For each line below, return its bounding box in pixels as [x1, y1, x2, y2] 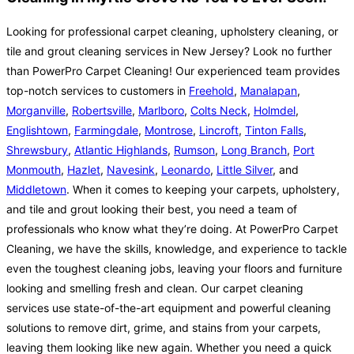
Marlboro [138, 104, 184, 118]
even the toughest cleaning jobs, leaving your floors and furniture [6, 262, 342, 276]
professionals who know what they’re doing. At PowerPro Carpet [6, 222, 338, 236]
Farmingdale [74, 123, 138, 137]
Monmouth [6, 163, 61, 177]
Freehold [189, 84, 234, 98]
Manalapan [240, 84, 297, 98]
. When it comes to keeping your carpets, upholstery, [66, 183, 340, 197]
